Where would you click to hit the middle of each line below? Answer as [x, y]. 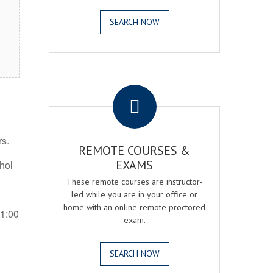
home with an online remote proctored [135, 207]
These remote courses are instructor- [134, 182]
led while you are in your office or [135, 194]
